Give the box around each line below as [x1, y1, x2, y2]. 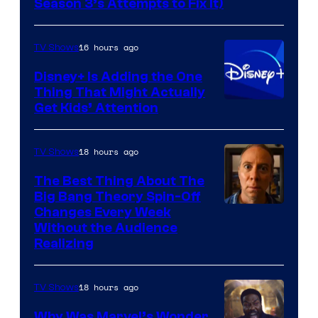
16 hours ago [79, 40, 138, 53]
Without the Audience [34, 219, 177, 236]
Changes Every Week [34, 204, 171, 220]
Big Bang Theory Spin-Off [34, 188, 201, 204]
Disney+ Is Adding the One [34, 68, 202, 84]
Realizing [34, 235, 94, 251]
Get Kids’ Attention [34, 99, 158, 116]
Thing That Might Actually [34, 84, 205, 100]
